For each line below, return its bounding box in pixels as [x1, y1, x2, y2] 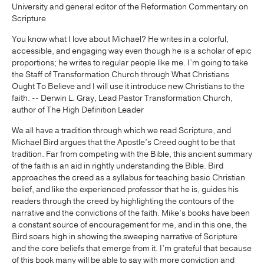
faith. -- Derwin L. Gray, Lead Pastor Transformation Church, [12, 92, 233, 104]
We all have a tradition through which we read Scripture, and [12, 124, 231, 136]
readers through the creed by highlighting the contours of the [12, 195, 234, 207]
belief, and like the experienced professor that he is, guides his [12, 183, 239, 195]
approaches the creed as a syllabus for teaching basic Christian [12, 171, 245, 183]
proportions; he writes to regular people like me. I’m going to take [12, 57, 248, 68]
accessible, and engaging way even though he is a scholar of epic [12, 45, 252, 57]
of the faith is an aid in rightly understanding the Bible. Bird [12, 160, 223, 171]
